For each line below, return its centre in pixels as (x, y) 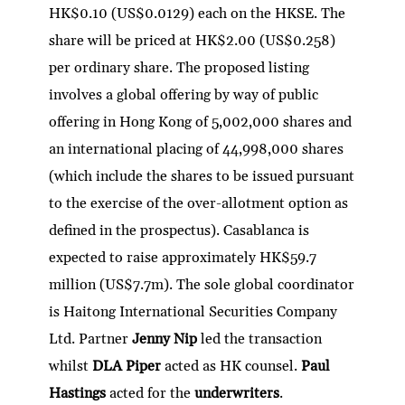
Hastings (80, 393)
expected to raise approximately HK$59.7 (183, 257)
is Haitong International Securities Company (193, 311)
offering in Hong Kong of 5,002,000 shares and (201, 122)
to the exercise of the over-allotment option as (199, 203)
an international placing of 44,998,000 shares (197, 149)
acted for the (152, 393)
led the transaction (262, 339)
